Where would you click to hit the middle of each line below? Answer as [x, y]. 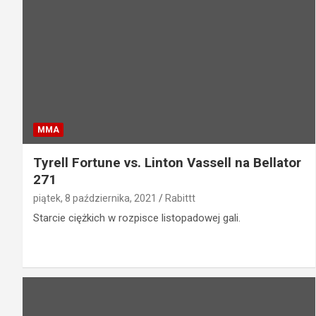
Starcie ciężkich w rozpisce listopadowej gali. [137, 218]
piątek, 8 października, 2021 [95, 198]
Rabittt [180, 198]
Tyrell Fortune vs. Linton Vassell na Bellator [167, 162]
